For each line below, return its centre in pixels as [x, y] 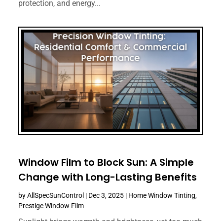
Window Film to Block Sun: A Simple [106, 163]
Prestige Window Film [51, 206]
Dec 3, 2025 [106, 196]
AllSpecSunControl [56, 196]
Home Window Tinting [162, 196]
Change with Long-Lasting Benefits [108, 177]
